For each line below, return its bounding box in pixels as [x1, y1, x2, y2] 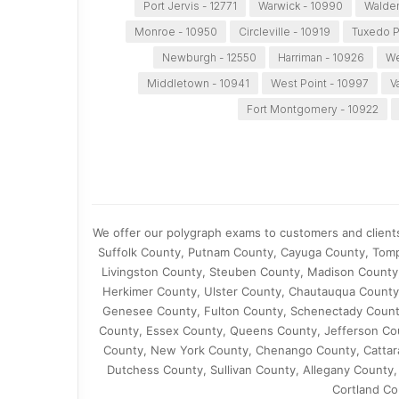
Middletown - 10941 [147, 77, 250, 91]
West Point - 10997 [271, 77, 370, 91]
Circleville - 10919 [238, 25, 330, 39]
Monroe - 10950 [134, 25, 217, 39]
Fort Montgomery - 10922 [246, 102, 379, 117]
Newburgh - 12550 [162, 51, 257, 65]
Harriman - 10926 [278, 51, 365, 65]
